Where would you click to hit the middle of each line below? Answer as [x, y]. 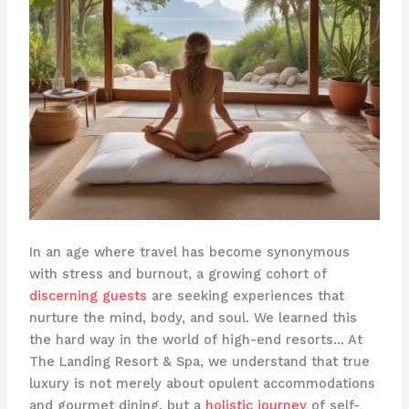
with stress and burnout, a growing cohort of [178, 274]
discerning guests [88, 296]
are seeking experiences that [245, 296]
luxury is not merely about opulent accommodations [202, 384]
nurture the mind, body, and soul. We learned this [193, 318]
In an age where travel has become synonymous [189, 252]
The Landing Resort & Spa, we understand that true [199, 362]
